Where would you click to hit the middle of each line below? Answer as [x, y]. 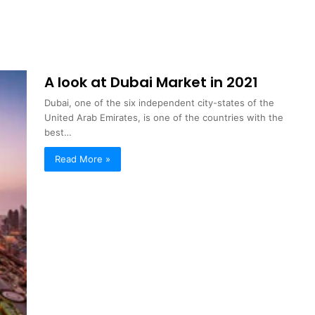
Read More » [83, 159]
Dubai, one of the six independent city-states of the [160, 102]
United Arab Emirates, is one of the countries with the [164, 117]
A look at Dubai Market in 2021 [152, 82]
